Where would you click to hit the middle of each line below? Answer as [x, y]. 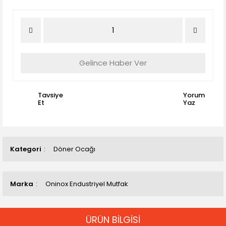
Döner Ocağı [74, 149]
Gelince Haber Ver [113, 63]
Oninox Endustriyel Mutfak [87, 184]
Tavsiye [50, 95]
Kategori [26, 149]
